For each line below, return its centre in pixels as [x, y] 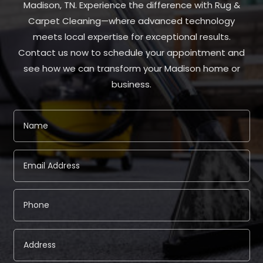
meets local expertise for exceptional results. [131, 37]
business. [131, 85]
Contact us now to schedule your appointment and [131, 53]
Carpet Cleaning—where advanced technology [131, 21]
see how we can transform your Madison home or [131, 69]
